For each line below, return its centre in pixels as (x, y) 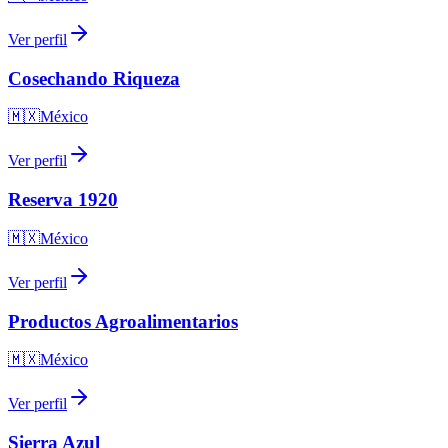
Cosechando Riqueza (94, 78)
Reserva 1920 (63, 200)
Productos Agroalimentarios (123, 321)
